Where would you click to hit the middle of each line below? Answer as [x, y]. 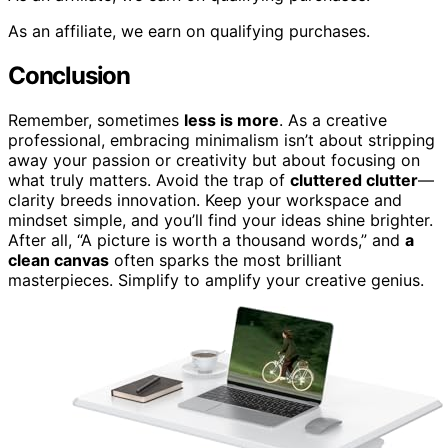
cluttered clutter [354, 179]
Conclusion [69, 75]
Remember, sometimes [96, 119]
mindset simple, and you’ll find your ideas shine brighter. [220, 219]
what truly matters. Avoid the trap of [149, 179]
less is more [231, 119]
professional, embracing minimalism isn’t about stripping [221, 139]
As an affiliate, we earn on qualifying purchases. [189, 31]
